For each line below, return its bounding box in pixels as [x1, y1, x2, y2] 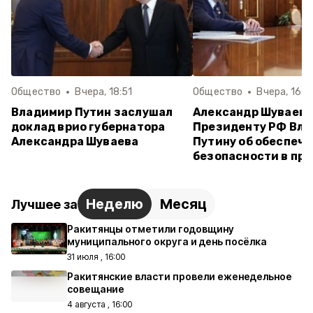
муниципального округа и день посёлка [67, 235, 267, 247]
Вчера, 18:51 [75, 86, 133, 98]
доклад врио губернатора [11, 120, 166, 133]
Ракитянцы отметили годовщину [67, 223, 234, 235]
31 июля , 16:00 [67, 252, 125, 262]
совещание [67, 283, 124, 295]
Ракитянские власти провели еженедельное [67, 270, 292, 282]
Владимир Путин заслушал [11, 105, 173, 119]
